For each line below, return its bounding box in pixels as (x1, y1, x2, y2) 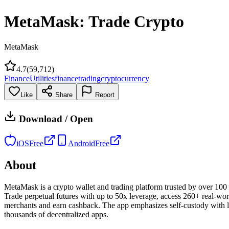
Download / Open (16, 113, 93, 124)
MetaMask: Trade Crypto (4, 12, 184, 31)
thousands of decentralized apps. (4, 210, 108, 219)
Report (93, 90, 114, 99)
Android (68, 139, 95, 148)
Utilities (30, 74, 55, 83)
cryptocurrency (101, 74, 149, 83)
